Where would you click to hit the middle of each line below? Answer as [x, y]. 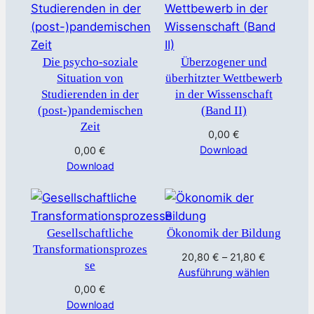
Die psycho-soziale [90, 62]
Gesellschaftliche [90, 233]
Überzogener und [224, 62]
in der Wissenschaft [224, 94]
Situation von [90, 78]
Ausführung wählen [224, 272]
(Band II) [224, 110]
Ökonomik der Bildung [224, 233]
